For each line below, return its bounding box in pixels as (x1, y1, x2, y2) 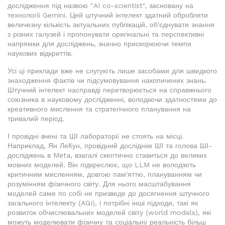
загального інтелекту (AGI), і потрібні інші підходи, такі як (8, 199, 198, 207)
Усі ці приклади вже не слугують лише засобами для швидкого (8, 67, 217, 75)
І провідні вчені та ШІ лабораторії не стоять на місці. (8, 132, 184, 141)
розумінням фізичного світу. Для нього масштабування (8, 180, 191, 188)
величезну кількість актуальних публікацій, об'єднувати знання (8, 21, 214, 29)
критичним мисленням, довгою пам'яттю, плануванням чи (8, 170, 202, 179)
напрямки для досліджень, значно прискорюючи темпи (8, 40, 191, 48)
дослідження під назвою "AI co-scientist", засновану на (8, 2, 193, 10)
